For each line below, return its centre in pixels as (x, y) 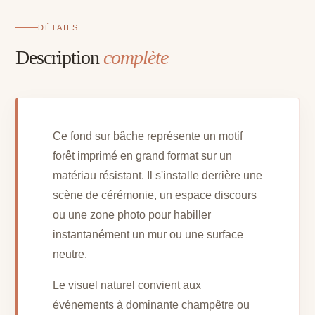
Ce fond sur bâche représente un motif (148, 136)
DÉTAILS (59, 28)
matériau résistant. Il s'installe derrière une (158, 176)
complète (136, 58)
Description (60, 58)
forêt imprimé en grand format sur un (143, 156)
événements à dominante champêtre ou (152, 305)
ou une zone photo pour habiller (132, 215)
